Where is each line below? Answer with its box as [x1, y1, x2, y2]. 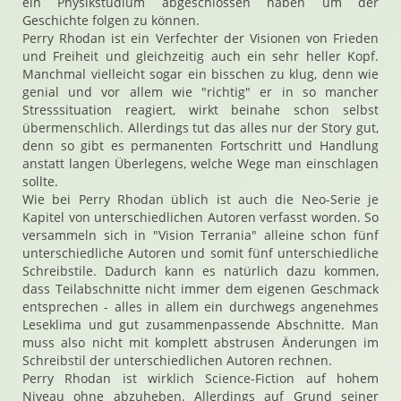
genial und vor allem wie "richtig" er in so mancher [22, 83, 379, 100]
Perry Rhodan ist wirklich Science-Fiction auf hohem [22, 370, 379, 387]
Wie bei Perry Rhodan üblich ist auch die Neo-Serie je [22, 191, 379, 208]
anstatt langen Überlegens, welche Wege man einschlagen [22, 155, 379, 172]
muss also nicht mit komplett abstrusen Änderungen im [22, 334, 379, 351]
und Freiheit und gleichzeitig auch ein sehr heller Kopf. [22, 47, 379, 64]
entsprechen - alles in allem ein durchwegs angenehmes [22, 298, 379, 315]
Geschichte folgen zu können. [22, 12, 200, 29]
